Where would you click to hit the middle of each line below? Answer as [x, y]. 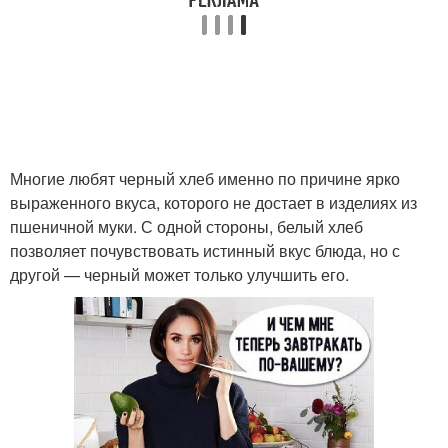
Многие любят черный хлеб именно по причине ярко [205, 178]
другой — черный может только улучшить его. [179, 274]
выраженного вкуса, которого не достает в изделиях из [213, 202]
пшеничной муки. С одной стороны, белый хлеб [186, 226]
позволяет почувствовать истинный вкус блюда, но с [205, 250]
